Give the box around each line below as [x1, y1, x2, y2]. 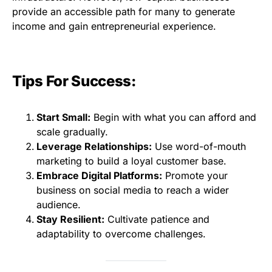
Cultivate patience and [104, 212, 209, 225]
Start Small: [36, 110, 90, 123]
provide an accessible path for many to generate [12, 5, 235, 18]
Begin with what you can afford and [90, 110, 256, 123]
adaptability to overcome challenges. [36, 227, 206, 240]
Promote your [162, 169, 228, 182]
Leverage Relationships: [36, 140, 152, 152]
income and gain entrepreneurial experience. [12, 19, 216, 32]
